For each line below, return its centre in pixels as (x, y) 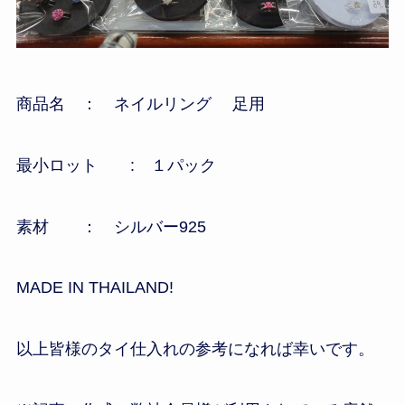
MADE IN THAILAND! (94, 288)
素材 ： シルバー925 (111, 226)
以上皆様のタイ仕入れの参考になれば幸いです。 (195, 349)
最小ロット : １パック (116, 165)
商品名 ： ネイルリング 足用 (140, 104)
